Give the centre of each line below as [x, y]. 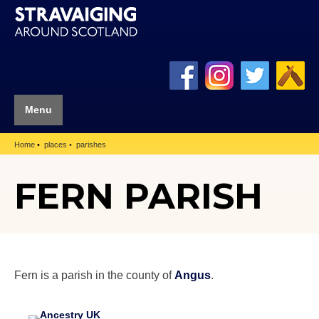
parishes [91, 145]
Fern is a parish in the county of [94, 274]
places [56, 145]
